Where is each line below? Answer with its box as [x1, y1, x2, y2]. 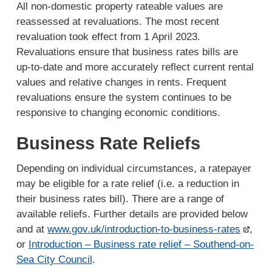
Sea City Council [16, 254, 93, 266]
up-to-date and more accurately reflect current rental [16, 61, 254, 73]
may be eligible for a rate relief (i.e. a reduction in [16, 178, 240, 190]
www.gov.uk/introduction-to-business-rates [47, 223, 241, 236]
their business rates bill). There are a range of [16, 193, 225, 205]
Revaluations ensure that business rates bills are [16, 46, 239, 58]
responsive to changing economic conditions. [16, 106, 221, 118]
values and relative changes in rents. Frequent [16, 76, 227, 88]
